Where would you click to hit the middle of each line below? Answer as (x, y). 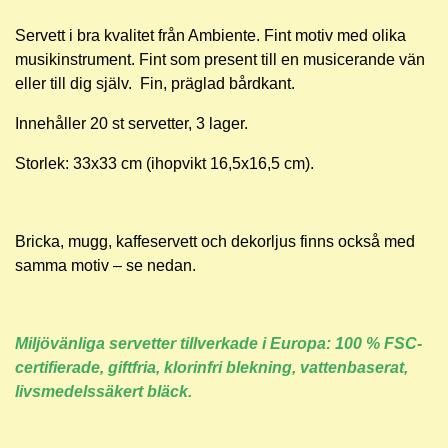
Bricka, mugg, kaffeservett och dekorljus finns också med (215, 241)
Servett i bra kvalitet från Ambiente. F (144, 35)
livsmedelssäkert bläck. (103, 391)
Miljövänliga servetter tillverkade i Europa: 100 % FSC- (218, 343)
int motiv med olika (340, 35)
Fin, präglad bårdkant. (217, 83)
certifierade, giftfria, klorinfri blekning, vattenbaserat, (211, 367)
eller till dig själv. (75, 83)
